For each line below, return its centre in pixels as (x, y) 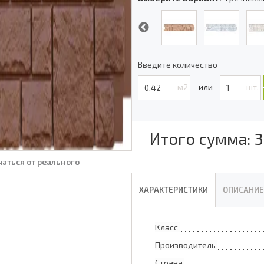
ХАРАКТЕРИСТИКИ (174, 190)
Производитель (185, 245)
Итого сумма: (200, 138)
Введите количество (178, 65)
